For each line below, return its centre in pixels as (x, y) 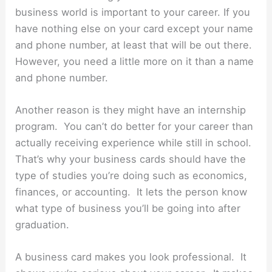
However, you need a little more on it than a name (135, 61)
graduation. (42, 224)
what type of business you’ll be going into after (128, 208)
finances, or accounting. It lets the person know (131, 192)
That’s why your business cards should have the (131, 159)
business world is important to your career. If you (133, 12)
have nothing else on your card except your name (134, 28)
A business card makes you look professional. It (131, 257)
